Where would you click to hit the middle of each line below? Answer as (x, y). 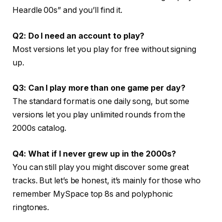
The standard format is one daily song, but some (101, 102)
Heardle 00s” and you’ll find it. (67, 10)
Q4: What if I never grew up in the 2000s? (94, 154)
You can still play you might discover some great (101, 167)
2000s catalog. (39, 128)
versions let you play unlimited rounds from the (99, 115)
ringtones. (31, 207)
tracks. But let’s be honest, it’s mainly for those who (107, 180)
